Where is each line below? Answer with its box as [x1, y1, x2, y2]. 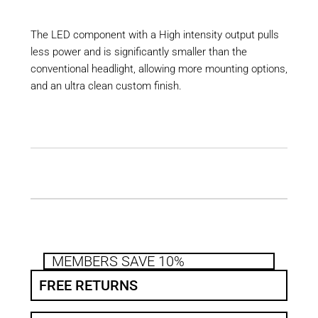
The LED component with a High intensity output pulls [30, 28, 279, 41]
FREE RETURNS [38, 276, 138, 294]
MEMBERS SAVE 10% [51, 252, 185, 270]
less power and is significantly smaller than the [30, 45, 247, 58]
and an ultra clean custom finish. [30, 79, 182, 92]
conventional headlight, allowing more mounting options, [30, 62, 287, 75]
